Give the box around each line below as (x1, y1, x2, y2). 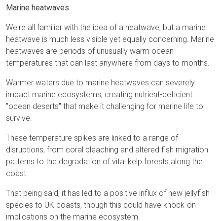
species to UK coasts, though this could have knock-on (6, 200, 196, 210)
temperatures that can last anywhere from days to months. (6, 58, 210, 68)
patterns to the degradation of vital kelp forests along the (6, 157, 203, 167)
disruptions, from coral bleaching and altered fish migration (6, 145, 208, 155)
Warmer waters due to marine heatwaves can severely (6, 78, 195, 88)
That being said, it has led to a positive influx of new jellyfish (6, 188, 210, 198)
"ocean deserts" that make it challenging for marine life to (6, 102, 203, 111)
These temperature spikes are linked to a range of (6, 133, 178, 143)
